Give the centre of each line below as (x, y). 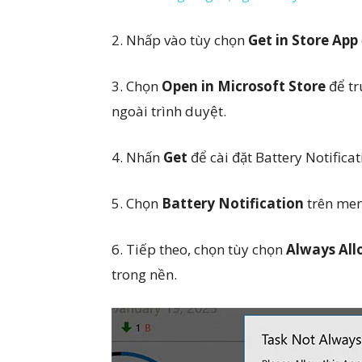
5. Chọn (137, 203)
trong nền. (144, 274)
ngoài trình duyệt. (169, 111)
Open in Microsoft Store (244, 86)
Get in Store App (303, 40)
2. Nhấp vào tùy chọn (180, 40)
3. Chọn (137, 86)
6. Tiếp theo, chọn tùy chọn (199, 249)
